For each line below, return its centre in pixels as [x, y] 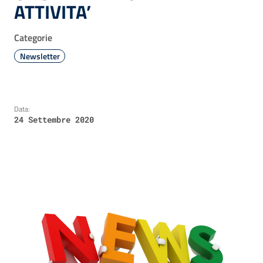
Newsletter [40, 56]
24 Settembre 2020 [54, 120]
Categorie [33, 38]
